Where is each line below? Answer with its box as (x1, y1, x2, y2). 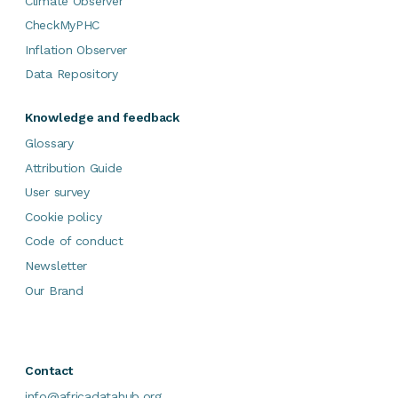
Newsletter (25, 258, 88, 273)
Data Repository (25, 67, 118, 82)
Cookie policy (25, 209, 102, 224)
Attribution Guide (25, 160, 123, 175)
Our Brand (25, 283, 84, 298)
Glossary (25, 136, 74, 151)
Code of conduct (25, 234, 123, 249)
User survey (25, 185, 90, 200)
